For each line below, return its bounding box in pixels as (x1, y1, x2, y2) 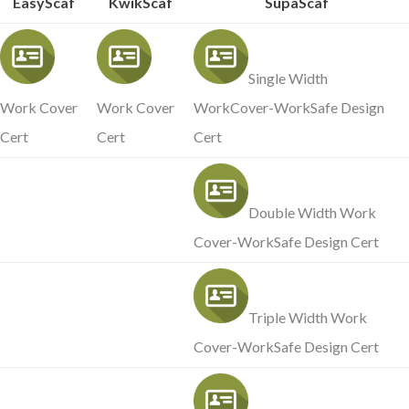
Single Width (248, 69, 328, 88)
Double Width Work (248, 204, 376, 222)
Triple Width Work (248, 309, 367, 327)
